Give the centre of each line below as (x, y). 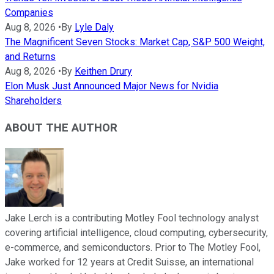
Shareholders (33, 100)
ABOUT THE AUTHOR (61, 128)
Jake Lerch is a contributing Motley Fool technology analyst (132, 218)
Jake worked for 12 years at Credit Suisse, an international (129, 262)
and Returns (30, 56)
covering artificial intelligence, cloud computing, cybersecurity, (136, 233)
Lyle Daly (94, 27)
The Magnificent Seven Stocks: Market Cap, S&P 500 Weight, (135, 42)
